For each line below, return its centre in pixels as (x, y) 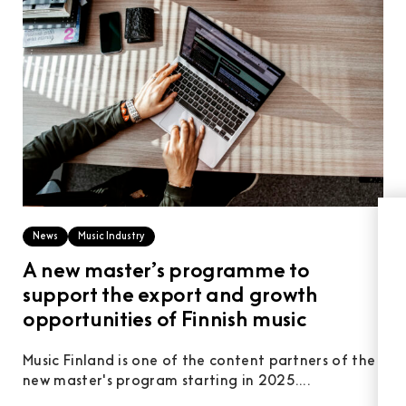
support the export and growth (170, 297)
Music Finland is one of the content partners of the (199, 362)
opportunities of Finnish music (164, 322)
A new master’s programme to (166, 273)
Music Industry (111, 237)
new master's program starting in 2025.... (167, 382)
